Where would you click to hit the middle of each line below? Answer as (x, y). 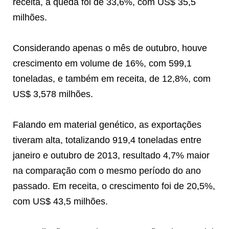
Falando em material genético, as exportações (107, 124)
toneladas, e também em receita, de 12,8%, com (112, 78)
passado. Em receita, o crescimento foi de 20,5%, (114, 186)
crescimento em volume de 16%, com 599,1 (102, 63)
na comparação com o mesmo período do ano (107, 170)
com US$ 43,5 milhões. (60, 201)
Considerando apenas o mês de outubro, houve (110, 48)
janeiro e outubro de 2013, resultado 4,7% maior (111, 155)
